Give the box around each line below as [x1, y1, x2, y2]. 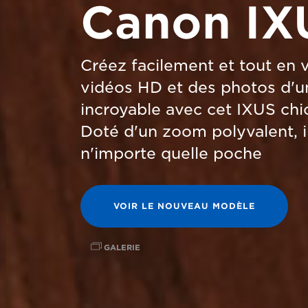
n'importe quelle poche [80, 144, 262, 162]
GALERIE [100, 243, 140, 252]
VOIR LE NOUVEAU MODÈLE [113, 201, 255, 211]
